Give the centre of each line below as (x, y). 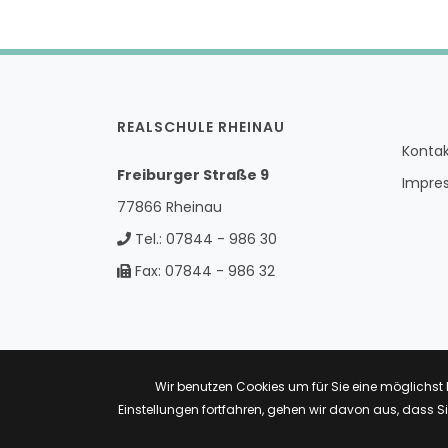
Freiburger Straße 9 (193, 174)
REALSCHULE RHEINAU (201, 126)
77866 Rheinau (169, 206)
